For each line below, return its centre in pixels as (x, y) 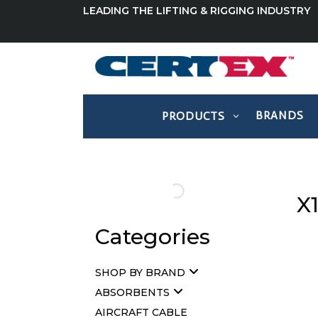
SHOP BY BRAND (141, 272)
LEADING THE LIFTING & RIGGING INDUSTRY (197, 11)
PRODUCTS (193, 116)
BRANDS (280, 116)
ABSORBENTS (133, 292)
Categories (153, 236)
